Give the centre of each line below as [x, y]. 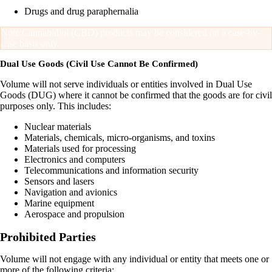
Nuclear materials [58, 127]
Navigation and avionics [71, 192]
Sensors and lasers [59, 182]
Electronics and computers [75, 160]
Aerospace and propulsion [74, 214]
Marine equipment [59, 203]
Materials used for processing [80, 149]
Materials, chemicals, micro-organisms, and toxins [120, 138]
